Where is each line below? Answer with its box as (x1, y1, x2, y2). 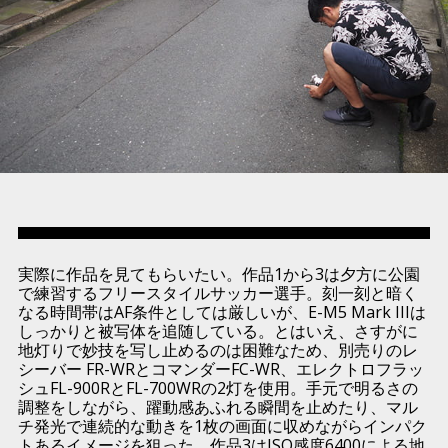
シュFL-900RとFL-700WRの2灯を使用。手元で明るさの (17, 377, 418, 400)
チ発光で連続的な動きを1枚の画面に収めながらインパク (17, 415, 427, 438)
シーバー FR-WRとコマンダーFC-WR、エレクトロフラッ (17, 358, 424, 381)
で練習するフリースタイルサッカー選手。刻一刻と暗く (17, 282, 418, 305)
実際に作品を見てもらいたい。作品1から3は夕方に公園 (17, 263, 420, 286)
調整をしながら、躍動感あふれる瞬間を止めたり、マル (17, 396, 418, 419)
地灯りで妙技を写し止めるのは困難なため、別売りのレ (17, 339, 418, 362)
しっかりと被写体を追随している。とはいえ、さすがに (17, 320, 418, 343)
